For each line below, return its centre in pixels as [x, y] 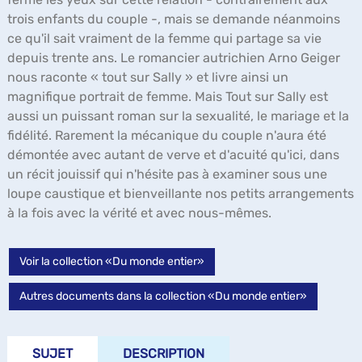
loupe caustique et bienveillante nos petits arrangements [181, 194]
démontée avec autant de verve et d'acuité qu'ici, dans [173, 155]
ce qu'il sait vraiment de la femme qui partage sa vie [164, 38]
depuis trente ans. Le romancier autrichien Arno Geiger [174, 58]
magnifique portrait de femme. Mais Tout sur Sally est [168, 97]
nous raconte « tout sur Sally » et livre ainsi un [148, 77]
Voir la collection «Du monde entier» [112, 261]
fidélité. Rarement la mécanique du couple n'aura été [167, 135]
